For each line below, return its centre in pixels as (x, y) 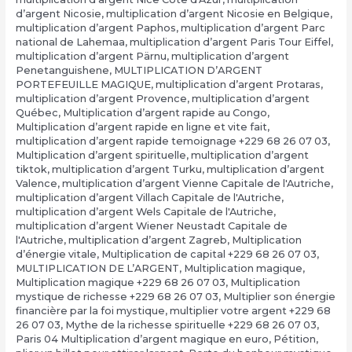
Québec (37, 112)
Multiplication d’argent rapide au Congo (165, 112)
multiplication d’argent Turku (126, 169)
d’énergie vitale (56, 254)
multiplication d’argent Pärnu (91, 56)
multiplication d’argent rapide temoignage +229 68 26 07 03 (171, 141)
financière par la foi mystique (90, 310)
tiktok (31, 169)
